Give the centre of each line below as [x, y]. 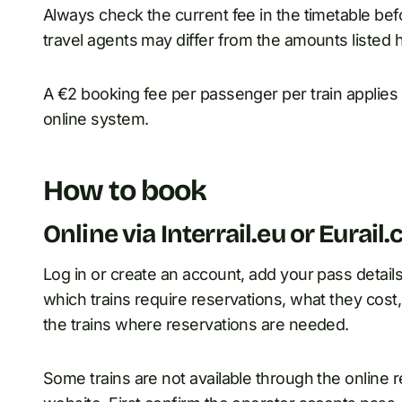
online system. [96, 119]
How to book [125, 191]
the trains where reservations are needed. [196, 325]
